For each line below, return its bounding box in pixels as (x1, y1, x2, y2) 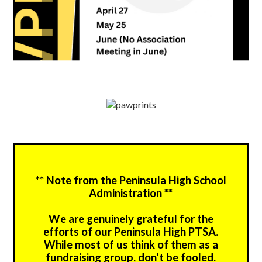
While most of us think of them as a (43, 238, 218, 251)
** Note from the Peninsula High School (35, 174, 226, 187)
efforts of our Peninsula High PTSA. (43, 225, 219, 239)
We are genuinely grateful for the (48, 212, 213, 226)
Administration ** (89, 187, 173, 200)
